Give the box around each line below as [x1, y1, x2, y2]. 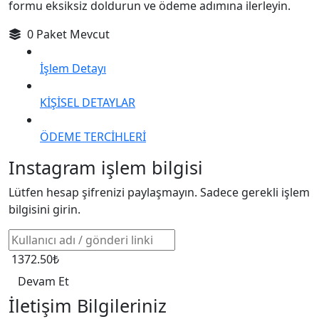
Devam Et [18, 273, 72, 289]
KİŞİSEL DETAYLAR [40, 94, 135, 110]
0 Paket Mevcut [24, 26, 110, 42]
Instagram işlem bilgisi [9, 155, 203, 179]
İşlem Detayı [40, 60, 106, 76]
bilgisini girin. [9, 201, 80, 217]
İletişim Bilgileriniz [9, 293, 167, 318]
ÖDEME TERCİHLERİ [40, 128, 146, 145]
